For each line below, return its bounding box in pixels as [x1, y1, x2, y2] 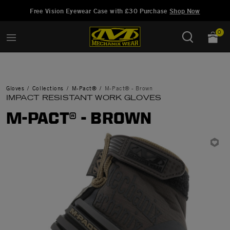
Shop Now [169, 7, 200, 15]
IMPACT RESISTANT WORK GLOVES [6, 93, 161, 102]
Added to [20, 2, 53, 12]
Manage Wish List [58, 2, 123, 12]
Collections [32, 84, 64, 92]
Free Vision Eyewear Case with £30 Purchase [30, 7, 170, 15]
